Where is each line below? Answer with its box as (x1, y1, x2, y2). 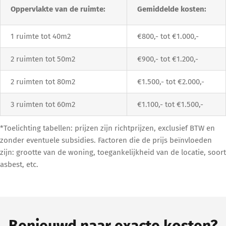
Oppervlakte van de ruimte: (11, 4, 105, 14)
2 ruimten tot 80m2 (11, 77, 75, 86)
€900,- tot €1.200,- (137, 54, 198, 64)
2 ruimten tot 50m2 (11, 54, 75, 64)
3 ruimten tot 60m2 (11, 99, 75, 109)
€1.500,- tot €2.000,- (137, 77, 204, 86)
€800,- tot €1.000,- (137, 31, 199, 41)
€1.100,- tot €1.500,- (137, 99, 203, 109)
